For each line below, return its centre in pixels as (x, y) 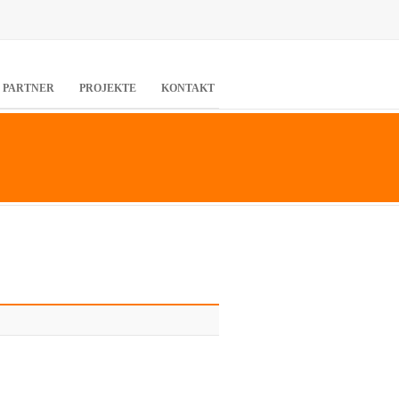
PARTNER (28, 88)
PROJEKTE (108, 88)
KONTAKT (188, 88)
